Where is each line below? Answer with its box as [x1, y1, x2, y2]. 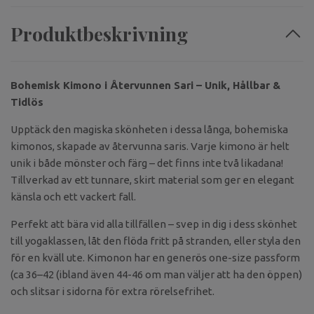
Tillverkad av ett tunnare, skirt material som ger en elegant [11, 174, 294, 186]
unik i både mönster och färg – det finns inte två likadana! [11, 157, 283, 170]
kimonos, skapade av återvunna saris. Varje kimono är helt [11, 140, 289, 153]
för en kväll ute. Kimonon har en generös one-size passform [11, 252, 300, 264]
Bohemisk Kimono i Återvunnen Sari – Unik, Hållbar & [11, 79, 280, 92]
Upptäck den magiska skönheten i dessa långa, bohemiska [11, 123, 288, 136]
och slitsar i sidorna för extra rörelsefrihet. [11, 285, 214, 298]
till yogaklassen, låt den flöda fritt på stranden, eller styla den [11, 235, 301, 247]
